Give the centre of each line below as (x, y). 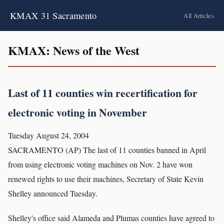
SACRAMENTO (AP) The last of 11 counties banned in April (107, 150)
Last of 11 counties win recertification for (103, 93)
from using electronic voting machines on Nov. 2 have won (100, 164)
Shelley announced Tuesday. (53, 193)
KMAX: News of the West (74, 50)
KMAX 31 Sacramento (53, 15)
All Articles (199, 15)
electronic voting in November (77, 112)
